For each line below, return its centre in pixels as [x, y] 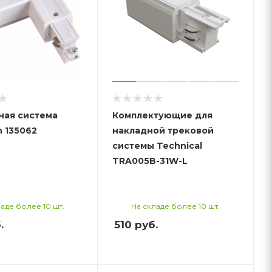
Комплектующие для [163, 115]
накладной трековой [163, 130]
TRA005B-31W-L [150, 161]
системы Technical [158, 145]
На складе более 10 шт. [176, 206]
